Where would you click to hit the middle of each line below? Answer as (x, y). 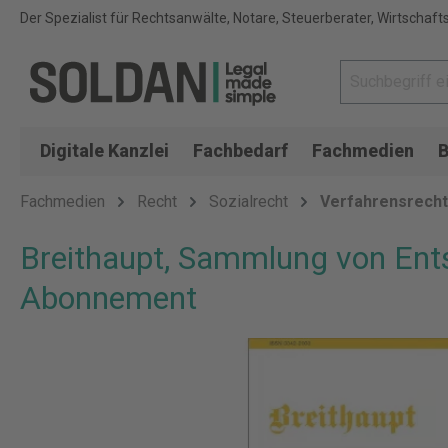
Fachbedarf (240, 150)
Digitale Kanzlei (104, 150)
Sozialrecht (248, 201)
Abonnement (108, 298)
